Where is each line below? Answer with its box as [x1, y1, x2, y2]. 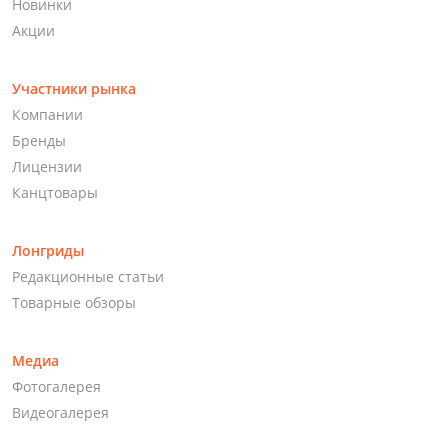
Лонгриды [11, 241, 84, 260]
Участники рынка [11, 79, 136, 98]
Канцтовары [11, 183, 98, 202]
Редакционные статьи [11, 267, 164, 286]
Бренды [11, 131, 66, 150]
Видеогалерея [11, 403, 109, 422]
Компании [11, 105, 83, 124]
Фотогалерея [11, 377, 101, 396]
